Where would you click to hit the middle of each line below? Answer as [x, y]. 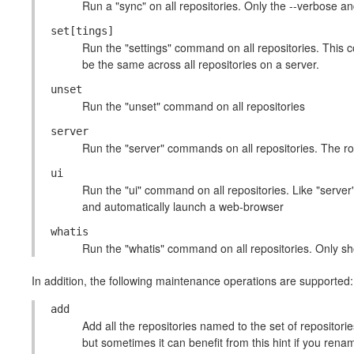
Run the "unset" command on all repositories [194, 106]
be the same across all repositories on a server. [201, 64]
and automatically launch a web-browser [183, 206]
